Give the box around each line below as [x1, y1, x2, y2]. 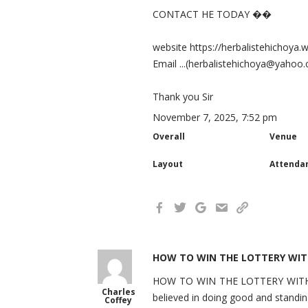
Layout [153, 158, 183, 170]
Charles [101, 286, 135, 298]
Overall [153, 131, 185, 142]
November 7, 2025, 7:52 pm [153, 111, 277, 124]
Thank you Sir [153, 90, 213, 103]
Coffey [104, 294, 132, 306]
